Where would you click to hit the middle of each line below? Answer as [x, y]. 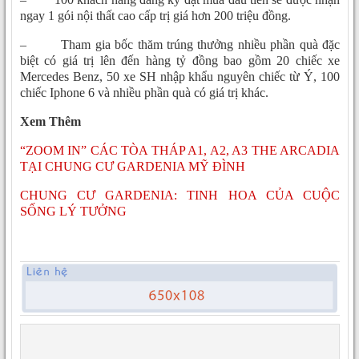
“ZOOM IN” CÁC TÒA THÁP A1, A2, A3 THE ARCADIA [180, 150]
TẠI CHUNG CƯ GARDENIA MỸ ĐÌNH [133, 166]
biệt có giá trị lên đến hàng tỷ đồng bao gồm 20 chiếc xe [180, 60]
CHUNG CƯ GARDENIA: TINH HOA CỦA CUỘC [180, 195]
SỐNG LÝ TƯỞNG [73, 211]
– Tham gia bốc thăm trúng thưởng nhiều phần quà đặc [180, 44]
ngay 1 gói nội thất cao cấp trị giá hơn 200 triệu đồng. [155, 15]
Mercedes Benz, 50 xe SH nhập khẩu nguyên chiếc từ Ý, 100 [180, 76]
